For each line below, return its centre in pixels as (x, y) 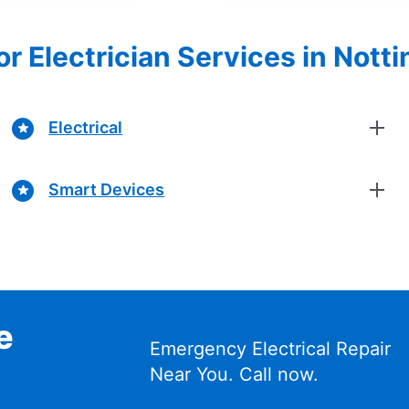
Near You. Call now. (234, 374)
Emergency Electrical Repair (270, 348)
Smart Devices (107, 190)
